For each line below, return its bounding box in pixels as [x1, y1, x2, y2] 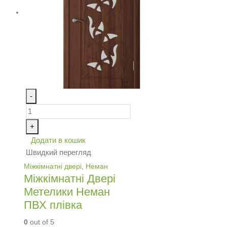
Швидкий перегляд [25, 147, 91, 157]
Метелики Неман [24, 185, 110, 199]
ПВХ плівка [24, 199, 82, 212]
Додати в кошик [30, 135, 86, 144]
